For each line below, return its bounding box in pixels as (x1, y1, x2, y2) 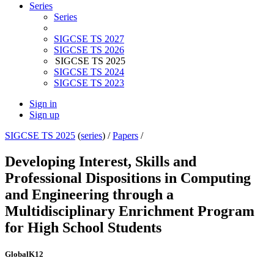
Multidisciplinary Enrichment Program (5, 203, 254, 220)
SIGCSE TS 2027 (54, 34, 124, 45)
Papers (113, 130, 138, 141)
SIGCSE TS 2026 (54, 45, 124, 56)
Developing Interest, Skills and (5, 154, 196, 170)
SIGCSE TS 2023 (54, 78, 124, 89)
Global (5, 250, 29, 259)
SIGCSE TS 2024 (54, 67, 124, 78)
